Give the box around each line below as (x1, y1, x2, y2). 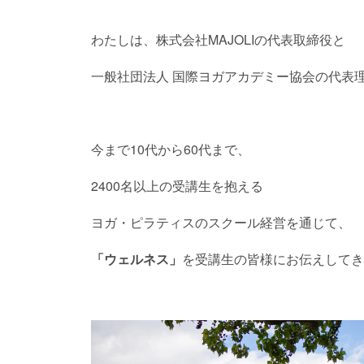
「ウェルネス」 (91, 249, 182, 269)
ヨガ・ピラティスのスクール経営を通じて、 (91, 213, 351, 232)
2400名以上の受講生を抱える (91, 176, 263, 196)
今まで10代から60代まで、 (91, 140, 250, 159)
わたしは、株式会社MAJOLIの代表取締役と (91, 30, 345, 50)
